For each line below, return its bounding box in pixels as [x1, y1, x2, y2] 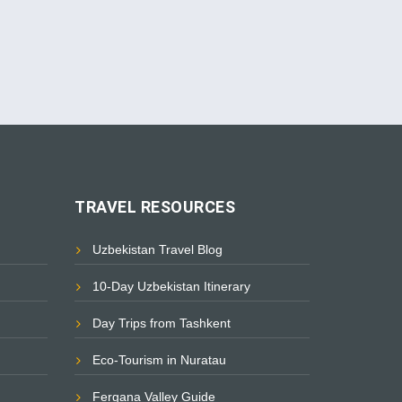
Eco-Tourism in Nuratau [92, 353, 226, 368]
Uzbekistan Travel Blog [92, 242, 223, 258]
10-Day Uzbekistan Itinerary [92, 279, 250, 294]
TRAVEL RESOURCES [74, 197, 235, 217]
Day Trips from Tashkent [92, 316, 231, 331]
